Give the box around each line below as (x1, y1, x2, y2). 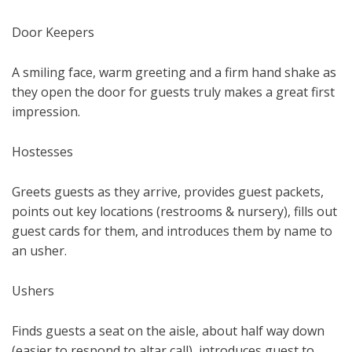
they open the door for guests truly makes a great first (12, 83, 335, 101)
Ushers (12, 282, 54, 300)
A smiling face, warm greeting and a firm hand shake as (12, 64, 336, 82)
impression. (12, 103, 80, 121)
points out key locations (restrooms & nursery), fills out (12, 203, 337, 221)
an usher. (12, 242, 67, 260)
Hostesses (12, 143, 73, 161)
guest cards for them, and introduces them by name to (12, 222, 332, 240)
